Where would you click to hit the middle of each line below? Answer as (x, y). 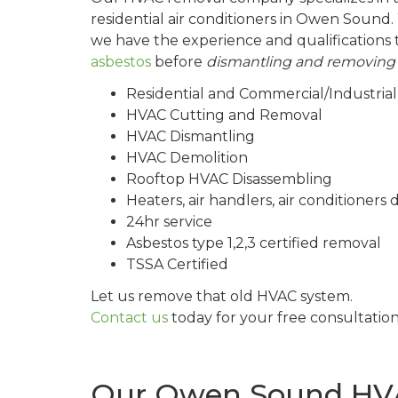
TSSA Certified (177, 265)
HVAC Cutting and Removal (224, 115)
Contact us (129, 318)
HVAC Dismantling (191, 137)
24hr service (169, 222)
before (179, 62)
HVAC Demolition (187, 158)
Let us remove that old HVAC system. (222, 297)
